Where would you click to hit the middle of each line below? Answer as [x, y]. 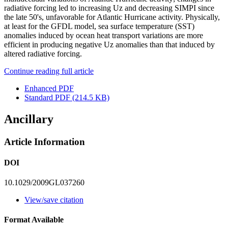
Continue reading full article [49, 71]
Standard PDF [47, 97]
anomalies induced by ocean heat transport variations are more [104, 35]
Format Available [34, 220]
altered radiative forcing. [43, 53]
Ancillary [29, 119]
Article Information [45, 141]
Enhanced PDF [49, 88]
